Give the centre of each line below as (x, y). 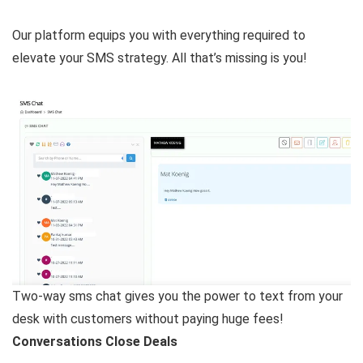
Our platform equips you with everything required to (159, 36)
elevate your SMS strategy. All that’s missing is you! (160, 58)
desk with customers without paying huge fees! (148, 318)
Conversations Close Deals (95, 341)
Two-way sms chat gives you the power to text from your (177, 296)
